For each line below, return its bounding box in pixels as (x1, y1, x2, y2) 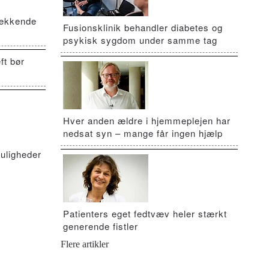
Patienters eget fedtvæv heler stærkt (62, 207, 227, 220)
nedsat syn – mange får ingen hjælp (62, 127, 223, 139)
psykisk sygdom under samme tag (62, 34, 217, 46)
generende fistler (62, 220, 138, 232)
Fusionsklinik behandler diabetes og (62, 21, 223, 34)
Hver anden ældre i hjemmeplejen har (62, 114, 231, 127)
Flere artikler (60, 239, 109, 249)
